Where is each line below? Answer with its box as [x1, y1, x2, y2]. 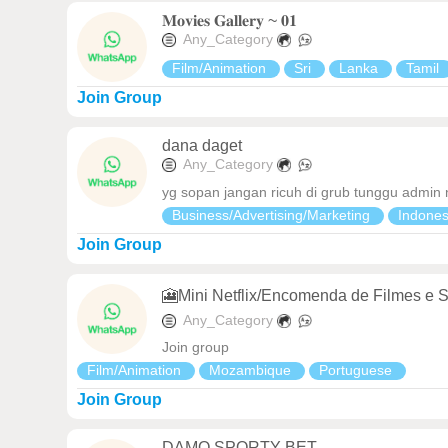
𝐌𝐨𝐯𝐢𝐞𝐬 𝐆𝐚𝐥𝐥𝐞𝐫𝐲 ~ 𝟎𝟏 [162, 11, 298, 29]
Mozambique [209, 362, 296, 379]
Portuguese [319, 362, 397, 379]
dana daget [162, 137, 243, 155]
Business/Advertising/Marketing [172, 206, 375, 223]
